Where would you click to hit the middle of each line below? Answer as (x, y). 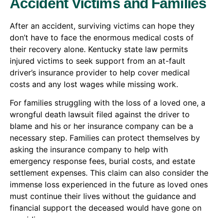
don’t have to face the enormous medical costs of (102, 37)
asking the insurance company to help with (89, 150)
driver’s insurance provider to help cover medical (100, 72)
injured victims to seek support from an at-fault (98, 61)
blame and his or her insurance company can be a (101, 126)
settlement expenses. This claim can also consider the (109, 173)
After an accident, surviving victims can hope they (102, 26)
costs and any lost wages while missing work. (94, 84)
